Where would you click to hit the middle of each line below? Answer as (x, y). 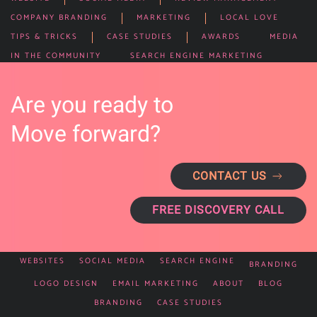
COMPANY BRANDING (59, 18)
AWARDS (221, 37)
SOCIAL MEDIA (112, 261)
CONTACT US (230, 176)
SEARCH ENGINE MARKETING (197, 56)
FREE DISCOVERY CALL (218, 210)
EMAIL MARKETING (156, 284)
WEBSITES (42, 261)
